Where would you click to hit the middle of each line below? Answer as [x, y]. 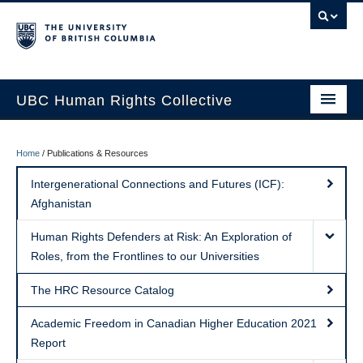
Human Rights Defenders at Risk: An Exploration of [161, 237]
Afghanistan [61, 203]
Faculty [35, 204]
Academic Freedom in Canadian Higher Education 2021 [174, 323]
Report [48, 343]
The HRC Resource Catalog [102, 290]
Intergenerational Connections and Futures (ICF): [158, 184]
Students [39, 170]
